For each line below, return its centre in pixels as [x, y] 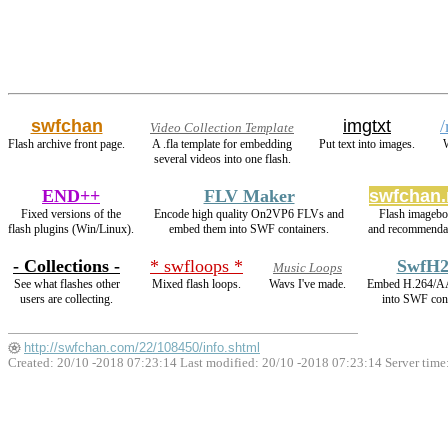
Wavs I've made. [307, 284]
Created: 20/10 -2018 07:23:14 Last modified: [135, 363]
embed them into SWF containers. [249, 229]
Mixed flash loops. [196, 284]
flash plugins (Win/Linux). [71, 229]
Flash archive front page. [66, 144]
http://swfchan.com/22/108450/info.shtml [142, 348]
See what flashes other [66, 284]
